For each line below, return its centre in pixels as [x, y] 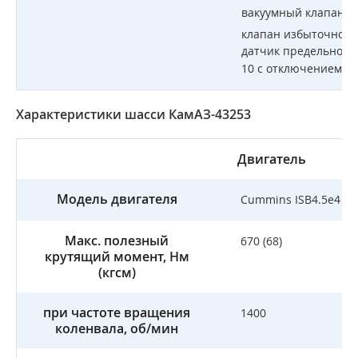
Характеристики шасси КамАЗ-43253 [133, 114]
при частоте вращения [117, 312]
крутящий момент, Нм [117, 257]
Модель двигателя [117, 199]
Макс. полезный [117, 241]
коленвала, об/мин [117, 328]
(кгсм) [117, 272]
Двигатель [272, 159]
